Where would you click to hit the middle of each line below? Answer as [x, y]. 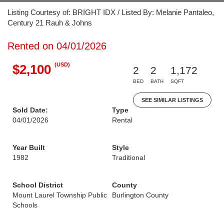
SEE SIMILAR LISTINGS [172, 100]
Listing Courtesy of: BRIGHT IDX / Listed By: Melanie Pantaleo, [111, 12]
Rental [122, 120]
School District [38, 185]
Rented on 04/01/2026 [57, 46]
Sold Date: [30, 110]
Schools [25, 205]
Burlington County [140, 195]
